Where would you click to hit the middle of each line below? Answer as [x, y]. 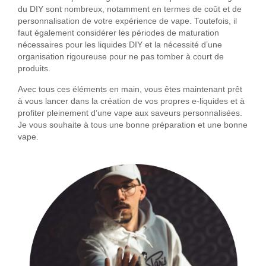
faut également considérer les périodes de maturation [118, 33]
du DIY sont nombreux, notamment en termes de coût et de [130, 9]
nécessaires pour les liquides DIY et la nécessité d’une [120, 45]
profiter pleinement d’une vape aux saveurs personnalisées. [130, 113]
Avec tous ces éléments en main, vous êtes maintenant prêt [130, 90]
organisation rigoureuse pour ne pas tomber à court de [121, 57]
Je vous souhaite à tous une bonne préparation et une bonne [133, 125]
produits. [34, 69]
